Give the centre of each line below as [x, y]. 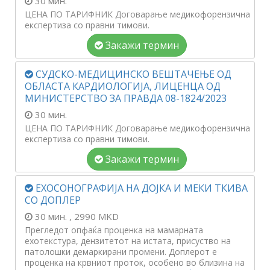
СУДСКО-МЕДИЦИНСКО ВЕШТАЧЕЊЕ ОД [132, 74]
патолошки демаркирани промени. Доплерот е [121, 252]
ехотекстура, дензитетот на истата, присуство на [128, 241]
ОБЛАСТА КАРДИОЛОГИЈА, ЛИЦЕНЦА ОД [123, 86]
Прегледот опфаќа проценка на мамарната [114, 230]
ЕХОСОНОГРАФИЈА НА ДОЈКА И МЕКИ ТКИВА [140, 188]
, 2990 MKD [94, 216]
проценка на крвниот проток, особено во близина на [135, 262]
